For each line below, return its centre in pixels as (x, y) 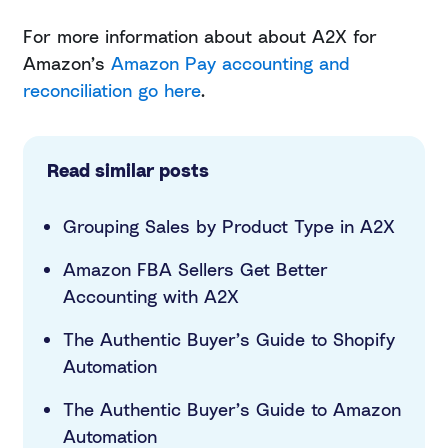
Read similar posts (128, 170)
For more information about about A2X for (200, 36)
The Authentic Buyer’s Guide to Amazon (232, 409)
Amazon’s (67, 63)
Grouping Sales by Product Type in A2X (229, 226)
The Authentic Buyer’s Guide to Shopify (229, 339)
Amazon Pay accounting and (230, 63)
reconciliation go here (112, 90)
